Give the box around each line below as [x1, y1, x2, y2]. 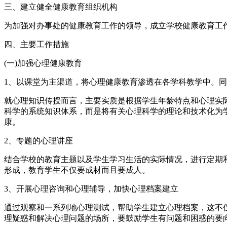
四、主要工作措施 [4, 40, 69, 49]
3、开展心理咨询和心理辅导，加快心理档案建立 [4, 184, 178, 193]
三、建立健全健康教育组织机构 [4, 2, 118, 11]
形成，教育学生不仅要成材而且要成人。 [4, 165, 150, 174]
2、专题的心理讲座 [4, 136, 73, 145]
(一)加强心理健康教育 [4, 58, 82, 67]
